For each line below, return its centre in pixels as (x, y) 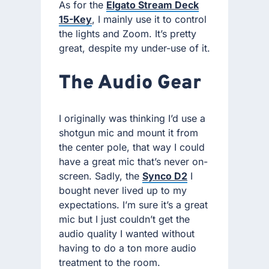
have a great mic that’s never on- (133, 162)
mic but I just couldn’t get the (124, 219)
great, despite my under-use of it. (134, 48)
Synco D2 (165, 176)
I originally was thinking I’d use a (132, 119)
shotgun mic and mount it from (128, 133)
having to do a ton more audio (128, 248)
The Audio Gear (130, 83)
